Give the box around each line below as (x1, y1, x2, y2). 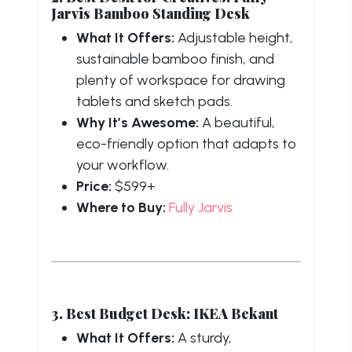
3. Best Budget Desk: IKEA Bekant (51, 303, 278, 322)
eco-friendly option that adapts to (76, 134, 296, 152)
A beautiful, (199, 113, 275, 131)
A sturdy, (174, 328, 232, 346)
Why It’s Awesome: (76, 113, 199, 131)
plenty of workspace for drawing (76, 71, 285, 89)
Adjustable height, (174, 28, 293, 46)
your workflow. (76, 156, 169, 174)
